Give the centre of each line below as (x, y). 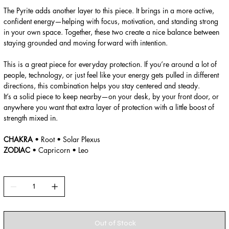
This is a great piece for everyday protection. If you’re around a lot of (110, 64)
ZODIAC (17, 150)
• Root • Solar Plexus (66, 139)
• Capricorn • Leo (59, 150)
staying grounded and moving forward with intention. (85, 42)
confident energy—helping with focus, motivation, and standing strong (111, 21)
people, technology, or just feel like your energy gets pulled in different (111, 75)
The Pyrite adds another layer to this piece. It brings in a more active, (109, 10)
